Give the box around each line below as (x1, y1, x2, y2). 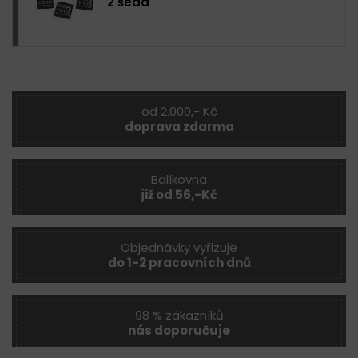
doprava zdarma (124, 117, 234, 135)
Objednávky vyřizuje (121, 238, 237, 256)
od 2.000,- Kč (141, 102, 217, 120)
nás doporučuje (128, 321, 230, 339)
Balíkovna (151, 170, 207, 188)
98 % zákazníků (134, 306, 224, 324)
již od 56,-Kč (141, 185, 217, 203)
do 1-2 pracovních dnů (107, 253, 251, 271)
